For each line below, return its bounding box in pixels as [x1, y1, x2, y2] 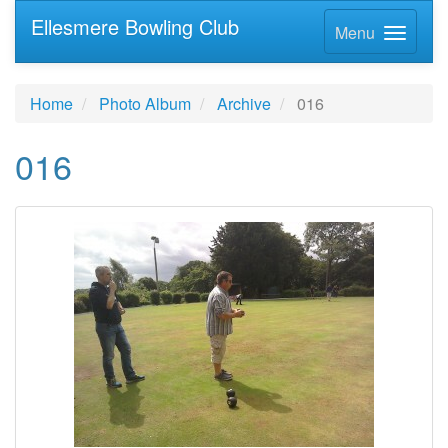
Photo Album [99, 92, 191, 116]
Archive [217, 92, 271, 116]
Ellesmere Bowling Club [31, 11, 239, 41]
